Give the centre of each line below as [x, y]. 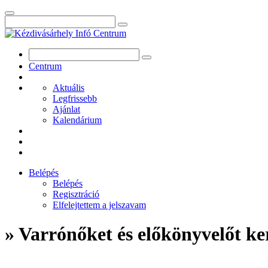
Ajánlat [66, 109]
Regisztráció [76, 194]
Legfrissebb [75, 98]
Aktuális [68, 88]
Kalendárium [77, 120]
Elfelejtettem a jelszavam [99, 205]
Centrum [45, 66]
